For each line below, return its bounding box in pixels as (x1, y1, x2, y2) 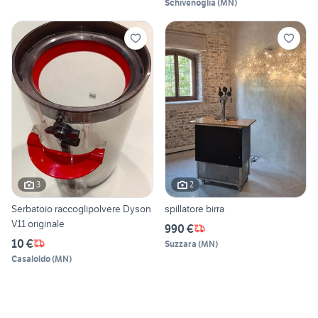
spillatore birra (206, 202, 224, 215)
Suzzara (165, 238, 197, 249)
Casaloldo (11, 253, 50, 264)
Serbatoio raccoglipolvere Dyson (11, 202, 151, 215)
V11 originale (11, 216, 65, 230)
